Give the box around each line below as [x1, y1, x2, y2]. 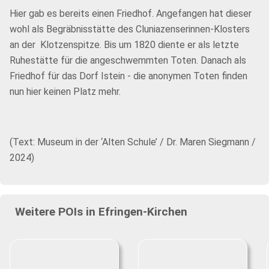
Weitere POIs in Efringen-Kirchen [14, 205, 187, 219]
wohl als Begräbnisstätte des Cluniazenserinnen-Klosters [10, 23, 250, 35]
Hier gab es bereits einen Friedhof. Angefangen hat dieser [10, 8, 252, 19]
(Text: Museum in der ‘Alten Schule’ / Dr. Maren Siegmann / [10, 136, 256, 148]
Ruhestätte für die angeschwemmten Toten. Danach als [10, 55, 246, 66]
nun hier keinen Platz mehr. [10, 86, 121, 97]
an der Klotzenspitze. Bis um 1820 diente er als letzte [10, 39, 239, 50]
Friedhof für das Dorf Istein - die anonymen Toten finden [10, 70, 247, 82]
